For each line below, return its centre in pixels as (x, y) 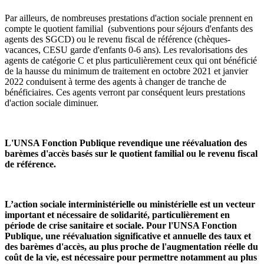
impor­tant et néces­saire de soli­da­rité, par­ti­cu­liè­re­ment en (117, 215)
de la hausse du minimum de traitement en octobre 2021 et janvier (126, 71)
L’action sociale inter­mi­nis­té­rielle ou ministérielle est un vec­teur (130, 204)
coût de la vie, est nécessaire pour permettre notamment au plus (131, 258)
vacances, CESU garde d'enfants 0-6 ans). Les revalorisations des (126, 50)
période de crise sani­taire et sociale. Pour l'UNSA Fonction (121, 226)
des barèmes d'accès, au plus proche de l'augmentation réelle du (131, 247)
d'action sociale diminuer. (52, 103)
